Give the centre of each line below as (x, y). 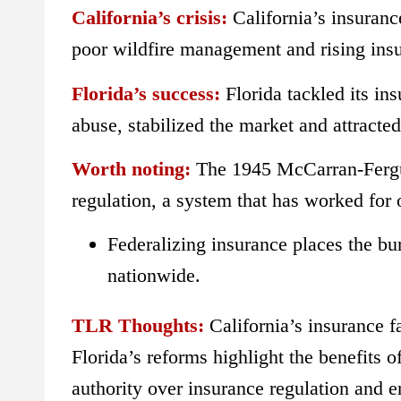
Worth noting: (131, 168)
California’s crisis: (149, 18)
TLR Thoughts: (141, 326)
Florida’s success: (146, 93)
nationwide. (154, 276)
